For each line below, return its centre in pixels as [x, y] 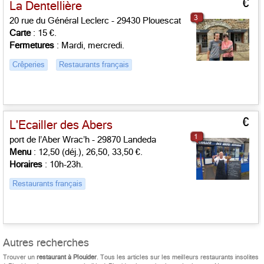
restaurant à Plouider [67, 257]
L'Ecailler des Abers [61, 125]
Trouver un [20, 257]
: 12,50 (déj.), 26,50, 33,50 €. [87, 152]
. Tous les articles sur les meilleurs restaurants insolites [178, 257]
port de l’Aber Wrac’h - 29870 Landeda [83, 140]
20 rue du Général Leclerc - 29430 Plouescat [95, 21]
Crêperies [29, 65]
